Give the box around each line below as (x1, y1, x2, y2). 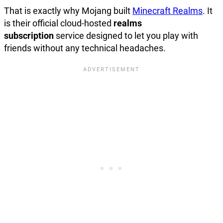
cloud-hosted (58, 18, 113, 29)
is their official (4, 18, 58, 29)
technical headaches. (80, 43, 166, 54)
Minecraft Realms (132, 5, 203, 16)
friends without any (4, 43, 80, 54)
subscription (4, 30, 54, 41)
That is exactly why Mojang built (4, 5, 132, 16)
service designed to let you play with (54, 30, 198, 41)
